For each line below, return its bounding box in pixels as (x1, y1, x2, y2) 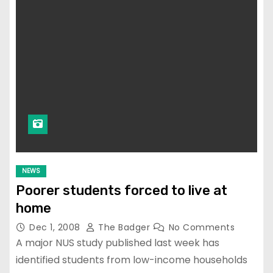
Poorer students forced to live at (16, 182, 227, 199)
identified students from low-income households (16, 253, 247, 268)
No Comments (168, 221, 235, 234)
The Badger (95, 221, 153, 234)
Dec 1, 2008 (29, 221, 83, 234)
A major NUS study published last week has (16, 236, 219, 250)
